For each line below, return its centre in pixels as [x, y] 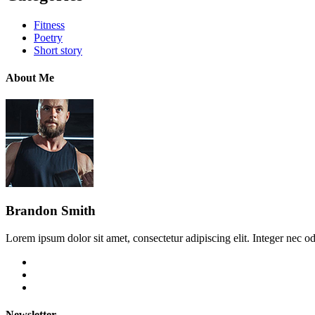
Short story [58, 50]
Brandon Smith [51, 210]
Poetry [48, 37]
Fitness [49, 25]
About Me [30, 77]
